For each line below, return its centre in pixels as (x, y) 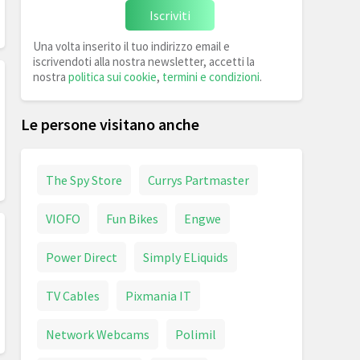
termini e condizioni (211, 77)
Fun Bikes (132, 219)
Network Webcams (98, 335)
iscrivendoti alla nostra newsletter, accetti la (144, 62)
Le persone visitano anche (110, 125)
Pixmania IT (158, 296)
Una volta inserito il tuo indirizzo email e (131, 47)
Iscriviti (170, 16)
